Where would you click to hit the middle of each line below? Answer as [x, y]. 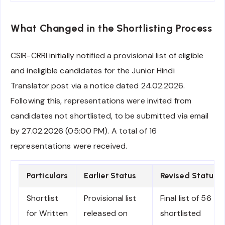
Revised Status [189, 175]
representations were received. [69, 146]
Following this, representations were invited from [101, 101]
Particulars [47, 175]
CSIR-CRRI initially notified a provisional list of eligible [107, 56]
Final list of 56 [186, 198]
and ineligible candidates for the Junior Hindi [93, 71]
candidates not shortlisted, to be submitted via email [110, 116]
